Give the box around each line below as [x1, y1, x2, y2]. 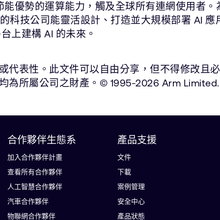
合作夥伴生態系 [7, 134, 76, 145]
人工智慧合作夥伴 [7, 183, 62, 191]
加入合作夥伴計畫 [7, 153, 62, 161]
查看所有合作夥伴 [7, 168, 62, 176]
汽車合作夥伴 [7, 197, 49, 205]
